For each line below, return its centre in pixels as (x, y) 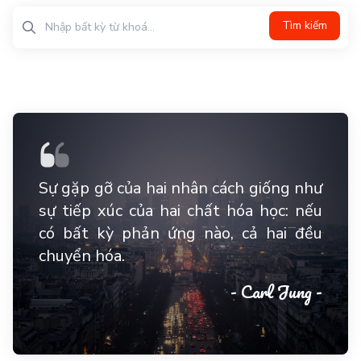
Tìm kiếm (305, 25)
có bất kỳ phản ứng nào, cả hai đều (180, 233)
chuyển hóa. (82, 256)
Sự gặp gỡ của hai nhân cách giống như (180, 188)
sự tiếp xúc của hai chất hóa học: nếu (180, 211)
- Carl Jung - (276, 291)
